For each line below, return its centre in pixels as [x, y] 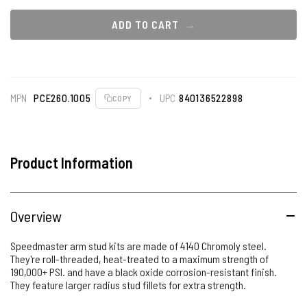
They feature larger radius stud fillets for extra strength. [128, 284]
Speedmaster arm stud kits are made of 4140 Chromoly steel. [138, 245]
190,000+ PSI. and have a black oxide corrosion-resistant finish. [144, 271]
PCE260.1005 [62, 98]
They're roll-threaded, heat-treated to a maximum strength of [139, 258]
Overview [36, 216]
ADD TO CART [145, 24]
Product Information [72, 162]
